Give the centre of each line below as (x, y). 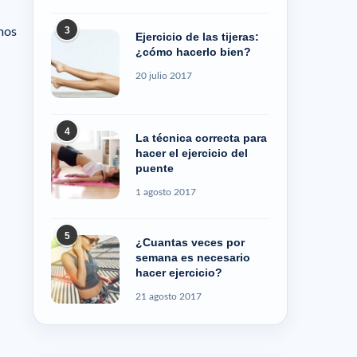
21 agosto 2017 (169, 296)
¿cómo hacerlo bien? (193, 51)
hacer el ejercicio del (192, 153)
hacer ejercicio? (179, 272)
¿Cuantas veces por (190, 242)
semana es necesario (193, 257)
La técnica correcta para (201, 137)
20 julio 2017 (164, 75)
